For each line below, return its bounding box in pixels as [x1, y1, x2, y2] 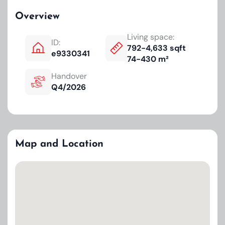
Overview [15, 12, 60, 22]
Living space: [127, 32, 174, 42]
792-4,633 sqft [127, 43, 186, 53]
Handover [51, 71, 87, 81]
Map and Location [15, 139, 103, 149]
